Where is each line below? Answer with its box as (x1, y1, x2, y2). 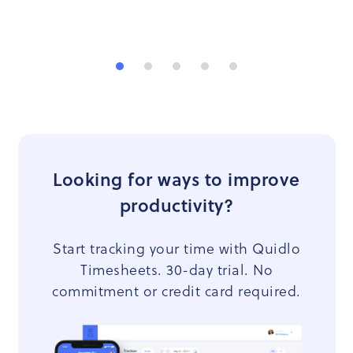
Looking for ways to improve (53, 165, 300, 192)
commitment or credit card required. (52, 280, 301, 302)
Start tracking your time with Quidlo (53, 237, 300, 259)
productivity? (119, 191, 234, 218)
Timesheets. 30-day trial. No (80, 258, 273, 281)
